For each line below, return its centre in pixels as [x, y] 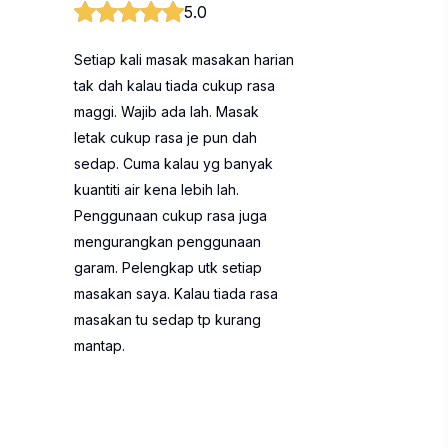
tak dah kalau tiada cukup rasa [174, 85]
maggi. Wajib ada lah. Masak [166, 111]
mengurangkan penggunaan [167, 241]
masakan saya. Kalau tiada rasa [176, 293]
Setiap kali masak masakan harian [184, 59]
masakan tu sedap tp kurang [167, 319]
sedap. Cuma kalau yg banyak [173, 163]
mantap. [99, 345]
